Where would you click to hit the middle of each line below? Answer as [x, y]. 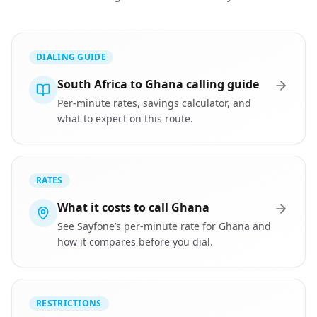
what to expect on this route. [125, 119]
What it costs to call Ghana [133, 207]
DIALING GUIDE [71, 57]
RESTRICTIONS [69, 303]
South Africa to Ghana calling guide [158, 84]
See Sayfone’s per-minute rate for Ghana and [164, 226]
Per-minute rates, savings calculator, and [154, 103]
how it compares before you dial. [135, 242]
